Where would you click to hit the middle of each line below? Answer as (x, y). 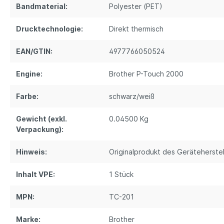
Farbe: (27, 96)
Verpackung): (40, 129)
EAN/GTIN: (34, 51)
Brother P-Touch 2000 (146, 74)
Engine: (29, 74)
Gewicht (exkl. (41, 119)
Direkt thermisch (136, 29)
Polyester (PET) (136, 6)
